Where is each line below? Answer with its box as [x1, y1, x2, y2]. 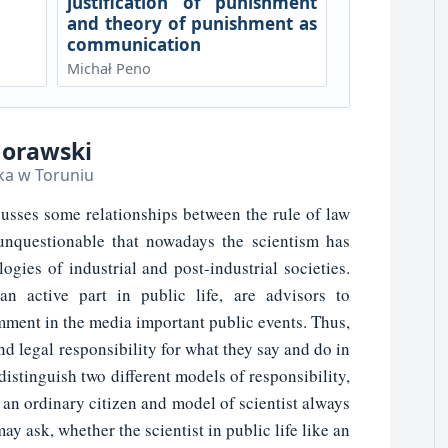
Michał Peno [66, 57, 151, 78]
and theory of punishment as [66, 11, 318, 35]
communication [66, 32, 201, 56]
